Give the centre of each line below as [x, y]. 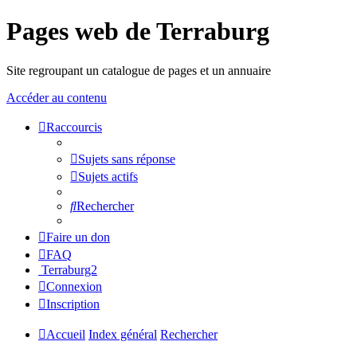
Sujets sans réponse [127, 159]
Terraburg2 [68, 269]
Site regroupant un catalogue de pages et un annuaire [139, 70]
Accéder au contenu [57, 97]
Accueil [66, 334]
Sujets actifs [108, 176]
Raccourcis [74, 127]
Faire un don [78, 237]
